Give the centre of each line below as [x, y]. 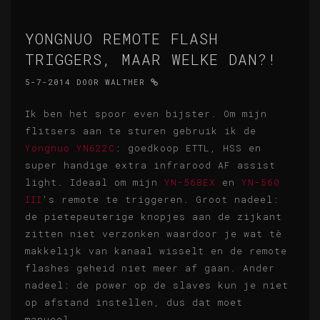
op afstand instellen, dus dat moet [134, 302]
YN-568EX [190, 182]
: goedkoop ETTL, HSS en [188, 148]
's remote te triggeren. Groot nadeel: [161, 199]
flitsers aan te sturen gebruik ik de [141, 131]
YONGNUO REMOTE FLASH [122, 39]
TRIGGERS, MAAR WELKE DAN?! [151, 59]
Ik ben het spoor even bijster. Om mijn [146, 114]
